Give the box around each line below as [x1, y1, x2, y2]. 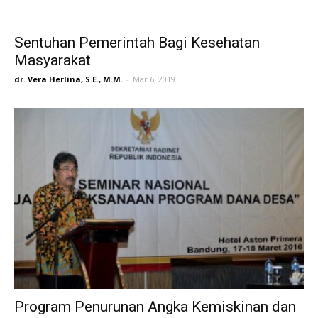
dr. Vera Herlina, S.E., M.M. [14, 74, 123, 85]
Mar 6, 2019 [133, 74, 175, 85]
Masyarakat [14, 52, 91, 70]
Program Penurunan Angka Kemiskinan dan [14, 297, 296, 315]
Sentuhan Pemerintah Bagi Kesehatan [14, 34, 260, 52]
